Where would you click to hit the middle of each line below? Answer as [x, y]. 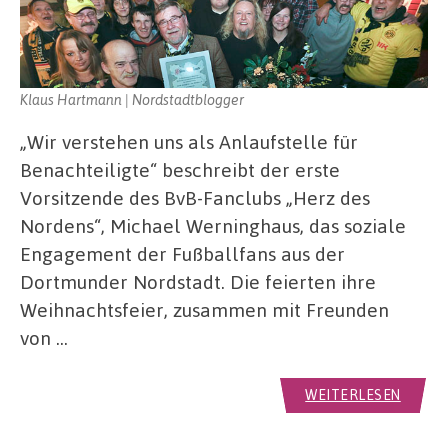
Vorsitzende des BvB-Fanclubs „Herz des [195, 198]
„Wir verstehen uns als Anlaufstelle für [189, 142]
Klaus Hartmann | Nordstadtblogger [132, 99]
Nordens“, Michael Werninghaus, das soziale [213, 226]
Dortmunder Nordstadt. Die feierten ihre [198, 282]
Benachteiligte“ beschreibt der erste [180, 170]
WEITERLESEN [353, 395]
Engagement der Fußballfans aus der [182, 254]
